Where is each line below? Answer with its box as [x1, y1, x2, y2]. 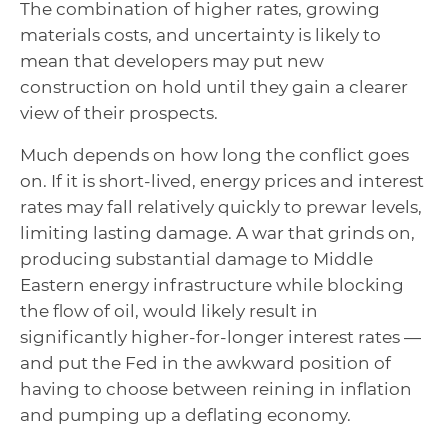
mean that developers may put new [20, 51, 324, 72]
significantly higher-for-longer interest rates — [20, 327, 421, 348]
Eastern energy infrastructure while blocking [20, 275, 404, 296]
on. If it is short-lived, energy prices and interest [20, 171, 424, 192]
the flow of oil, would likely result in [20, 301, 318, 322]
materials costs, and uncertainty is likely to [20, 25, 381, 46]
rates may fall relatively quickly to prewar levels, [20, 197, 422, 218]
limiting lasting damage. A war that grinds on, [20, 223, 415, 244]
